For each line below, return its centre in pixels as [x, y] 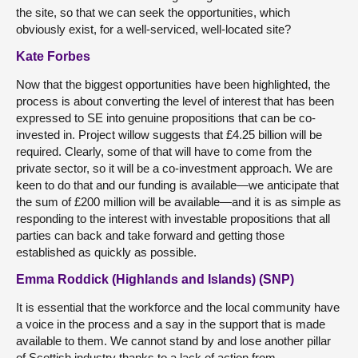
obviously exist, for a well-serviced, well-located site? [153, 29]
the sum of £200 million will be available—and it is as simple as [179, 201]
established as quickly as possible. [106, 252]
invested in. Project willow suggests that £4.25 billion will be [169, 134]
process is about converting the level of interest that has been [175, 101]
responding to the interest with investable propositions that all [173, 218]
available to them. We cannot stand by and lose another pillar [173, 340]
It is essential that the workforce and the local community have [178, 307]
